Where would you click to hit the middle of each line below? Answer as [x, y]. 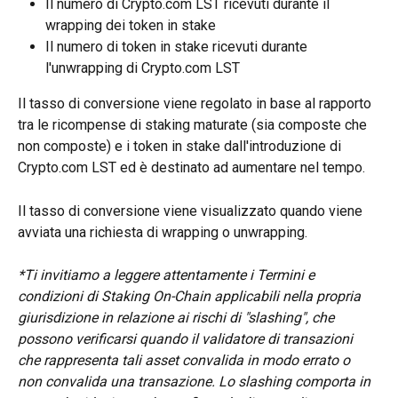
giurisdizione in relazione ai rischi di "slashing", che [178, 318]
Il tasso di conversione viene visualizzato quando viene [192, 211]
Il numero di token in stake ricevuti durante [178, 47]
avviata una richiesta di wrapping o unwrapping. [163, 232]
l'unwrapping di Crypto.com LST [143, 68]
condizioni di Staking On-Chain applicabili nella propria [191, 297]
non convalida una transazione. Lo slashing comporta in [196, 382]
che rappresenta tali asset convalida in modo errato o [186, 361]
